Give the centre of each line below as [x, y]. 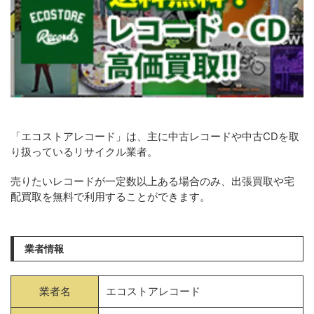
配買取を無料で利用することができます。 [110, 197]
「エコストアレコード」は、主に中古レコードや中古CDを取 [155, 136]
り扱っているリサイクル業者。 [84, 152]
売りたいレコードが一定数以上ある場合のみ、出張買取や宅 [152, 181]
